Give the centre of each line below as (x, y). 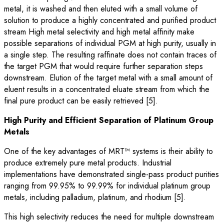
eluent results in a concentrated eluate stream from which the (107, 89)
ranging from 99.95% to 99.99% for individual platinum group (107, 185)
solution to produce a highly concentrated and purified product (110, 20)
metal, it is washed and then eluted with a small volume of (101, 8)
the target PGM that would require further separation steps (103, 66)
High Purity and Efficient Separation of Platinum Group (109, 120)
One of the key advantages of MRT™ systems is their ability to (108, 151)
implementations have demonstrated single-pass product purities (111, 174)
